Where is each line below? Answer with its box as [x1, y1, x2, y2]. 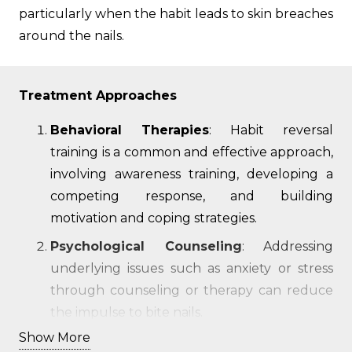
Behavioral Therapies [50, 123, 209, 137]
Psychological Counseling [50, 239, 242, 254]
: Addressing [241, 239, 333, 254]
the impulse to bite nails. [50, 305, 203, 320]
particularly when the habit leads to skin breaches [19, 6, 333, 21]
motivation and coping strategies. [50, 211, 257, 225]
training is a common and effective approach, [50, 145, 333, 159]
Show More [19, 330, 90, 345]
